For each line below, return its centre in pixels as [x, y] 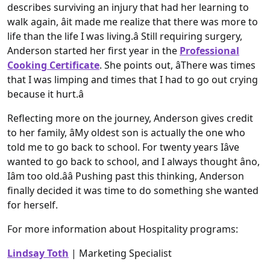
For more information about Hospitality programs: [123, 229]
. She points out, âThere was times [177, 65]
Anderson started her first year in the [93, 51]
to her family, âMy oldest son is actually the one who [126, 133]
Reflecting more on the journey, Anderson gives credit [130, 118]
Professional [209, 51]
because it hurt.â [46, 94]
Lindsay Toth [38, 253]
